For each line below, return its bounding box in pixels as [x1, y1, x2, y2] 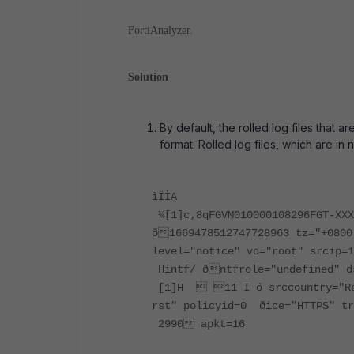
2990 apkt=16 [152, 318, 245, 330]
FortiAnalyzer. [128, 24, 193, 36]
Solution [128, 71, 168, 83]
